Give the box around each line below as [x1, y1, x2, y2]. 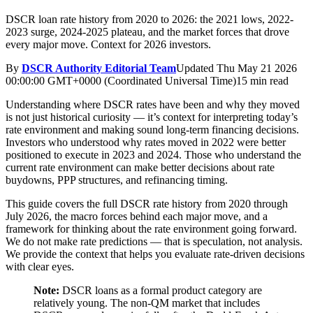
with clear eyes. [6, 260, 74, 272]
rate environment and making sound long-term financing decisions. [6, 123, 299, 136]
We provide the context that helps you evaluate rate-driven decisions [6, 247, 305, 260]
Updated [176, 61, 217, 74]
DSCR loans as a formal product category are [59, 284, 262, 296]
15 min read [236, 74, 289, 87]
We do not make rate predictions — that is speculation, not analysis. [6, 235, 303, 247]
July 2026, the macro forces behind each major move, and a [6, 210, 268, 222]
